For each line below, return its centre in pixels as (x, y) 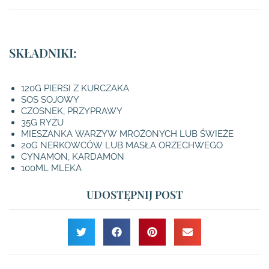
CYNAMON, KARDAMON (73, 157)
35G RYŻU (42, 123)
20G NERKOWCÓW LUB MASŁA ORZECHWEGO (122, 146)
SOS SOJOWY (50, 100)
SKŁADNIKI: (43, 53)
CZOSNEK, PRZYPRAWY (72, 111)
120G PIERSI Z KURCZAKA (75, 89)
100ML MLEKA (51, 168)
